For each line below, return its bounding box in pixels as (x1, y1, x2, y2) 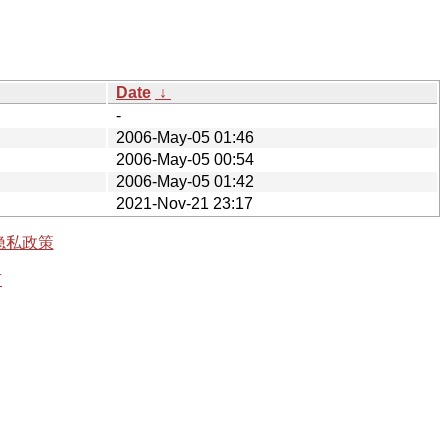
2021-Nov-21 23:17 (116, 194, 253, 212)
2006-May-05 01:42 (116, 172, 254, 190)
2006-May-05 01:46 (116, 128, 254, 146)
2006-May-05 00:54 (116, 150, 254, 168)
